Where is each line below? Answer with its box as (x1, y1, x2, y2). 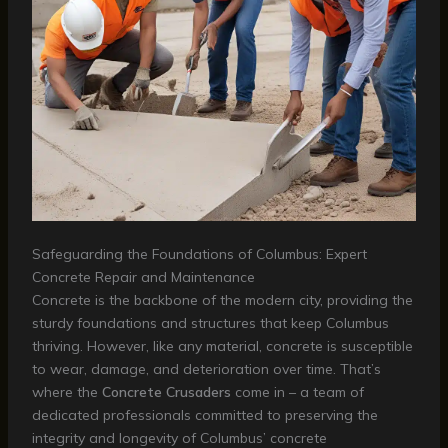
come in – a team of (230, 383, 364, 402)
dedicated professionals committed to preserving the (31, 406, 378, 425)
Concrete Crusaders (101, 383, 231, 402)
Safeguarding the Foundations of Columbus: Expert (31, 245, 367, 264)
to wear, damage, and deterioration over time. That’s (31, 360, 381, 379)
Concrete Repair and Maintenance (31, 268, 255, 287)
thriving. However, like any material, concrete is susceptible (31, 337, 413, 356)
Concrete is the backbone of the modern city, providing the (31, 291, 413, 310)
